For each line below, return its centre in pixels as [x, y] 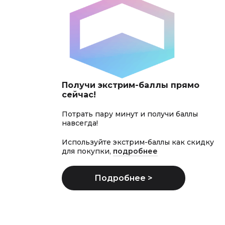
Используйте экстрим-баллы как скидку [138, 142]
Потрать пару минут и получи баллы [130, 114]
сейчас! [79, 95]
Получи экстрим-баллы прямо [131, 85]
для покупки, [87, 151]
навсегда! [80, 123]
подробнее [135, 151]
